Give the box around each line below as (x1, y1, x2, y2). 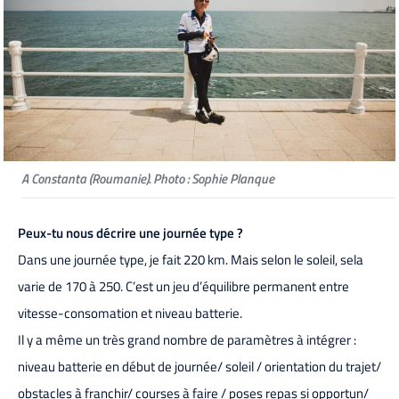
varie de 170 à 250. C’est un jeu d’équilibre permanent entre (18, 276, 349, 297)
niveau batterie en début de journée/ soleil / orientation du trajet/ (18, 356, 381, 378)
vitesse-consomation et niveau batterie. (18, 303, 242, 324)
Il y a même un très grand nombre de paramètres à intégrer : (18, 330, 356, 351)
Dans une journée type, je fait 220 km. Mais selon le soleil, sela (18, 249, 363, 271)
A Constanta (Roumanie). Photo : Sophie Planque (21, 167, 275, 189)
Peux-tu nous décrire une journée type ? (18, 223, 243, 244)
